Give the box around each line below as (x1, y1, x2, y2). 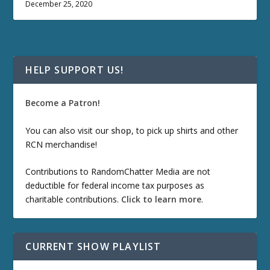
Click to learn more (121, 193, 202, 205)
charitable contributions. (25, 193, 122, 205)
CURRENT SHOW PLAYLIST (25, 239, 162, 253)
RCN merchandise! (25, 138, 98, 150)
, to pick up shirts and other (131, 124, 239, 136)
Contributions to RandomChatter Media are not (25, 165, 211, 177)
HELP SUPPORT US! (25, 63, 124, 77)
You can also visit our (25, 124, 111, 136)
